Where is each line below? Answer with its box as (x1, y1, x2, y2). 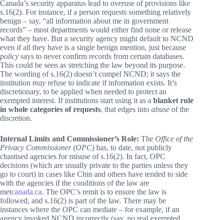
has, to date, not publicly (94, 143, 172, 152)
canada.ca (11, 187, 42, 196)
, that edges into (101, 105, 151, 113)
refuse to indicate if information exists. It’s (46, 78, 177, 87)
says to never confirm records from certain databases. (19, 52, 184, 60)
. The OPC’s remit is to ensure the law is (42, 187, 166, 196)
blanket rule (153, 96, 193, 105)
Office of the (155, 134, 193, 143)
